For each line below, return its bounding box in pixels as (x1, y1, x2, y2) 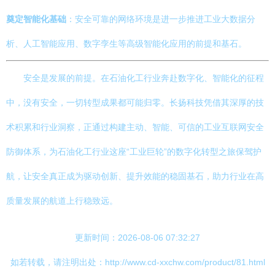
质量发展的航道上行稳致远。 (6, 196, 118, 206)
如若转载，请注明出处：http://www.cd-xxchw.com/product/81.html (10, 257, 265, 267)
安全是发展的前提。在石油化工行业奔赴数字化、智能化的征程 (23, 73, 264, 83)
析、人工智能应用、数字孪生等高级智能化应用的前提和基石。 (6, 39, 247, 48)
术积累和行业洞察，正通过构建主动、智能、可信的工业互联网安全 (6, 122, 264, 132)
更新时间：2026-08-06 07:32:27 (75, 233, 200, 242)
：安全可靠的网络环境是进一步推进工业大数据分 (66, 14, 255, 24)
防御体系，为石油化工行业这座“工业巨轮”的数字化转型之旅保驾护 (6, 147, 261, 157)
